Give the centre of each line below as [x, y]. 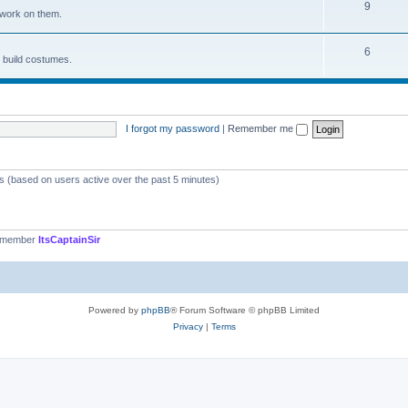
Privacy [188, 326]
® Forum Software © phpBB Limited [245, 310]
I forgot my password [172, 128]
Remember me [261, 128]
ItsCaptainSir [69, 240]
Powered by [115, 310]
